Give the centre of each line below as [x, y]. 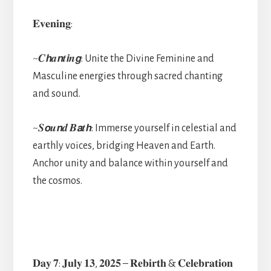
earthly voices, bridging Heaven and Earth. [124, 145]
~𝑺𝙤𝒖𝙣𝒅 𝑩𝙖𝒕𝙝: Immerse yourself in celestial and [134, 128]
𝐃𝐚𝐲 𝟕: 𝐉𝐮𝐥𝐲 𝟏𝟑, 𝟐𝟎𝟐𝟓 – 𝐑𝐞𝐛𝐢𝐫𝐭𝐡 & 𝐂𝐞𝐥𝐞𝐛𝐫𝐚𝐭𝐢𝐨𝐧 [132, 263]
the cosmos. [57, 181]
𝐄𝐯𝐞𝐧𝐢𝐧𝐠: [52, 24]
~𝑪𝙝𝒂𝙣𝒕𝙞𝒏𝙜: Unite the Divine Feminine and [123, 58]
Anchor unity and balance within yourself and [130, 163]
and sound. [56, 93]
